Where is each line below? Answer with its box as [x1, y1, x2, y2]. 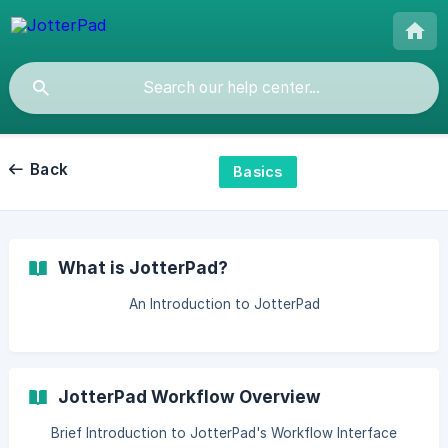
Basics [233, 162, 283, 180]
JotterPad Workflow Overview [58, 386, 321, 407]
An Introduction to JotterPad [128, 296, 320, 312]
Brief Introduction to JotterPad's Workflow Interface [51, 425, 397, 441]
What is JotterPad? [58, 257, 228, 278]
